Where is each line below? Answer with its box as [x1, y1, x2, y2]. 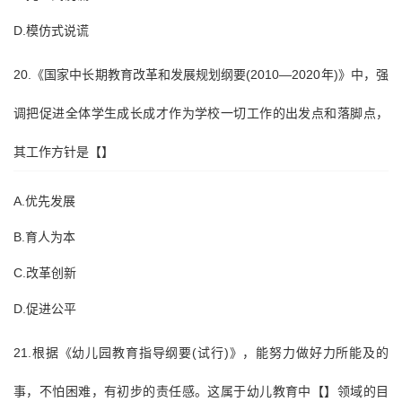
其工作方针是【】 [13, 144, 114, 159]
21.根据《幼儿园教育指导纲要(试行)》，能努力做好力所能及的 [13, 345, 389, 360]
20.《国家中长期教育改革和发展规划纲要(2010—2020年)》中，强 [13, 67, 389, 82]
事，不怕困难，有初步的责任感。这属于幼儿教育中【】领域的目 [13, 384, 389, 398]
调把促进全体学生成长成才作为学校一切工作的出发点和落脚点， [13, 106, 389, 120]
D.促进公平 [13, 301, 76, 316]
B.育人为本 [13, 230, 75, 244]
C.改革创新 [13, 266, 76, 280]
